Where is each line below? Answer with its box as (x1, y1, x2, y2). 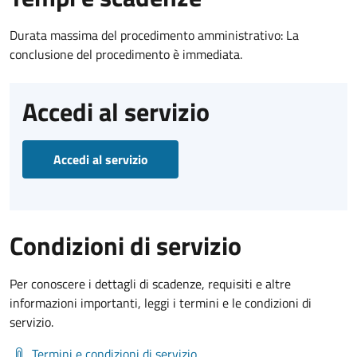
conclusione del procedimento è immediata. (10, 45, 242, 65)
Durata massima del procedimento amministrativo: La (10, 25, 299, 45)
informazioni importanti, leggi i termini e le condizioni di (10, 293, 312, 313)
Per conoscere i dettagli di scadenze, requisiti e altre (10, 274, 291, 294)
